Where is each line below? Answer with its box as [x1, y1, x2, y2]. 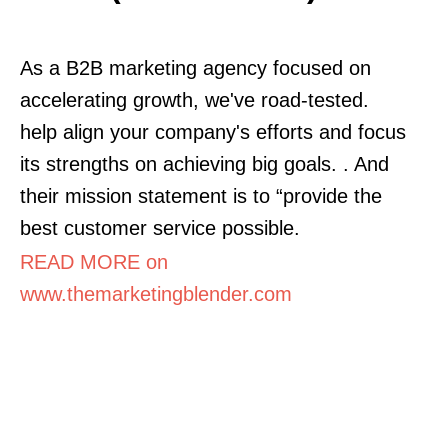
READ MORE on [20, 250, 168, 273]
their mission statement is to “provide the [20, 184, 382, 207]
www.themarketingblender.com [20, 282, 292, 305]
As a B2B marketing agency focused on [20, 56, 371, 79]
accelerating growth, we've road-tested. [20, 88, 369, 111]
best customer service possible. [20, 216, 300, 239]
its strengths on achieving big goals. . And [20, 152, 389, 175]
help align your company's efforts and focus [20, 120, 406, 143]
